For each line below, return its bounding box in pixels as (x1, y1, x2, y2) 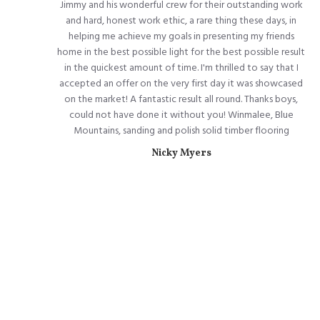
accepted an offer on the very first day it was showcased (59, 76, 304, 91)
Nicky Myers (151, 146, 211, 160)
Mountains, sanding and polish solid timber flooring (73, 123, 289, 138)
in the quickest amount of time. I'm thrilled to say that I (64, 60, 299, 75)
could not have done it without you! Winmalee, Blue (69, 107, 294, 122)
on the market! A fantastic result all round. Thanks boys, (64, 91, 299, 106)
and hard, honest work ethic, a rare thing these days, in (66, 13, 297, 28)
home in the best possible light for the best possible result (57, 44, 306, 59)
